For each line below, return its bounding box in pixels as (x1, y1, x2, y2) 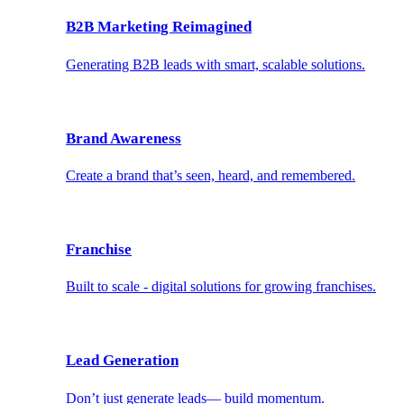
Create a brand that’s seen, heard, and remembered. (66, 168, 355, 184)
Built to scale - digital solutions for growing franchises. (66, 279, 376, 295)
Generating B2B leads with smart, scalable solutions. (66, 56, 365, 72)
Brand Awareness (66, 129, 181, 147)
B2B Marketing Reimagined (66, 18, 252, 36)
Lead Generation (66, 351, 179, 369)
